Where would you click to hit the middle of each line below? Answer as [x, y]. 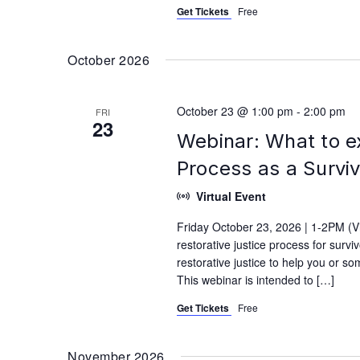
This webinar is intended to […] [255, 279]
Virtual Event [231, 196]
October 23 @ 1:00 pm [235, 110]
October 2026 [109, 59]
